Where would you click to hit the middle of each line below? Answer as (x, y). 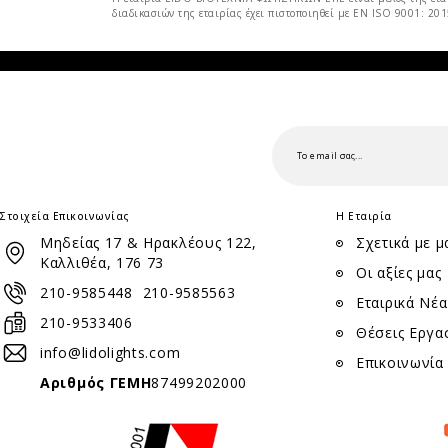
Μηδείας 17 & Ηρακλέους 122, (148, 242)
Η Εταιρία (364, 215)
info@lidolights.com (110, 352)
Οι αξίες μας (399, 272)
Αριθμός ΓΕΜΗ (96, 382)
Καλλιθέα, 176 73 (102, 262)
